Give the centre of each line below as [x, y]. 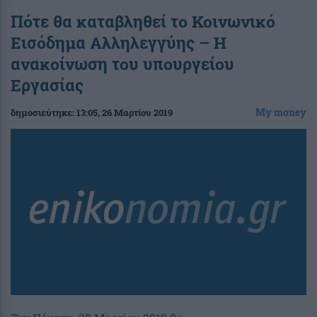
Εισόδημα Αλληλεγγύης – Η [119, 42]
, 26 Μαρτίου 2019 [135, 112]
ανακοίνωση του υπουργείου [122, 63]
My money [281, 112]
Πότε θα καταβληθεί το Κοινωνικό [143, 21]
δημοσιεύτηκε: [44, 112]
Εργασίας [47, 85]
